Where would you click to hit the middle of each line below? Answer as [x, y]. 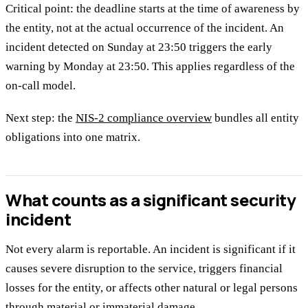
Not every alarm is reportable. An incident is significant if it [151, 250]
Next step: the [41, 118]
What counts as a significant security [151, 200]
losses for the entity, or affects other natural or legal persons [152, 288]
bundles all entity [255, 118]
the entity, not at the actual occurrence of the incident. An [145, 28]
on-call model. [41, 86]
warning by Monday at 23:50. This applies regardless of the [150, 67]
